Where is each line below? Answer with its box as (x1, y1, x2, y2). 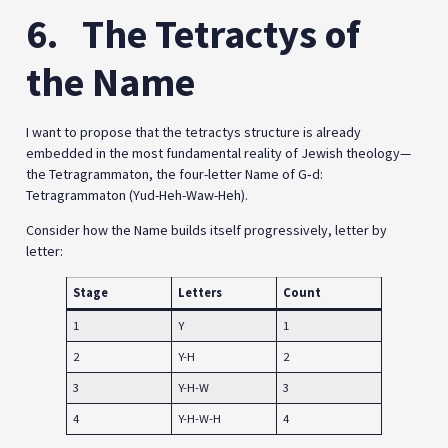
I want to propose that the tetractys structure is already (26, 122, 361, 141)
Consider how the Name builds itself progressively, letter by (26, 221, 387, 240)
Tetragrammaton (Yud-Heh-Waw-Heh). (26, 185, 248, 204)
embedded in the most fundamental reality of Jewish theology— (26, 143, 411, 162)
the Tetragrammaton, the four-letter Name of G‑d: (26, 164, 323, 183)
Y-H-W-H (178, 410, 222, 426)
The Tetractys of (82, 8, 360, 59)
